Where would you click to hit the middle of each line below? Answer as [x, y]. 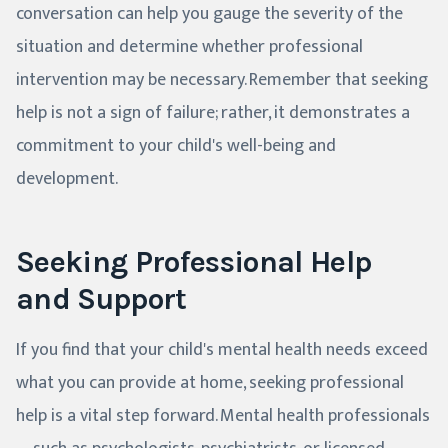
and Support [101, 298]
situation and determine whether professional [189, 46]
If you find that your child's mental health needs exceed [222, 349]
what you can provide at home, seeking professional [210, 382]
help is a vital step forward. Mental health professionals [223, 415]
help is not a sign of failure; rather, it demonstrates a [213, 112]
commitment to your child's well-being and [176, 145]
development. [67, 178]
